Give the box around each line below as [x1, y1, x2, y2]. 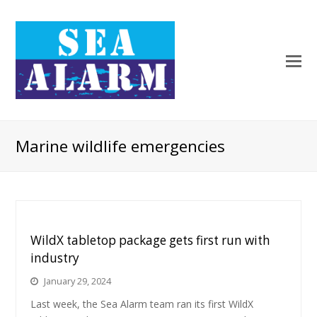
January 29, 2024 [44, 275, 112, 287]
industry [30, 250, 80, 266]
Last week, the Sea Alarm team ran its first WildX [30, 297, 254, 311]
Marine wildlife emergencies [16, 135, 226, 157]
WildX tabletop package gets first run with [30, 232, 271, 248]
